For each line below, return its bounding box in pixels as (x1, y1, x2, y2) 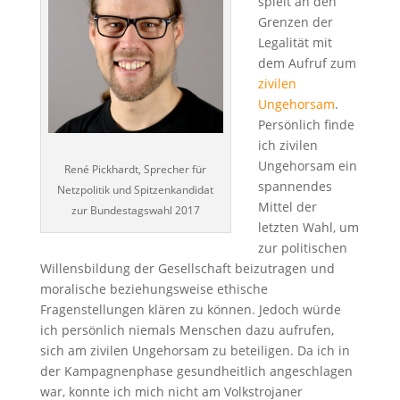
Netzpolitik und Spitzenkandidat (57, 181, 214, 197)
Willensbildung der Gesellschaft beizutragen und (39, 259, 335, 277)
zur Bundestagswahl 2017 (71, 202, 200, 218)
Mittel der (257, 197, 317, 215)
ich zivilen (257, 136, 318, 154)
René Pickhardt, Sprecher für (64, 161, 207, 177)
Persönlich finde (257, 115, 354, 133)
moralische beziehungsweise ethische (39, 279, 268, 297)
